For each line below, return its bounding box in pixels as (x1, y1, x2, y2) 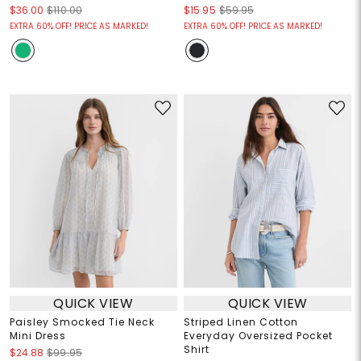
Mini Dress (9, 329, 66, 343)
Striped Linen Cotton (184, 315, 298, 330)
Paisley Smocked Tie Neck (9, 315, 155, 330)
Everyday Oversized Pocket (184, 329, 333, 343)
